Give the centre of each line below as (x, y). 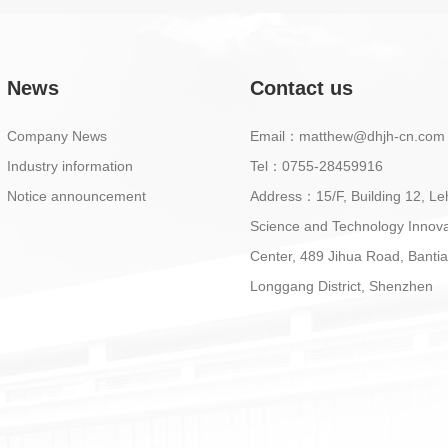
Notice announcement (76, 196)
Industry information (69, 166)
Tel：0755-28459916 (317, 166)
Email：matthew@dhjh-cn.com (348, 136)
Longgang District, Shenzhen (342, 286)
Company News (56, 136)
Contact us (302, 88)
